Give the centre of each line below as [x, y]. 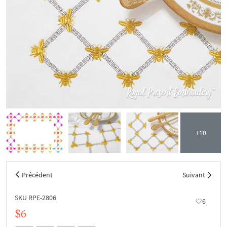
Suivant [194, 175]
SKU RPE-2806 [35, 198]
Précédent [37, 175]
